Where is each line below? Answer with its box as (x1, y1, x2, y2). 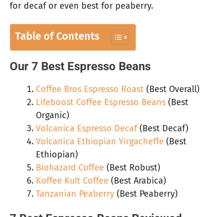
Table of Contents (15, 30, 99, 43)
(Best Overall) (144, 84, 200, 95)
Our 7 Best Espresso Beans (10, 60, 151, 74)
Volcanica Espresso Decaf (36, 123, 137, 134)
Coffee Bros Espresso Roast (36, 84, 144, 95)
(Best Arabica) (108, 175, 166, 186)
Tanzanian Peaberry (36, 188, 114, 200)
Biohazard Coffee (36, 162, 104, 173)
